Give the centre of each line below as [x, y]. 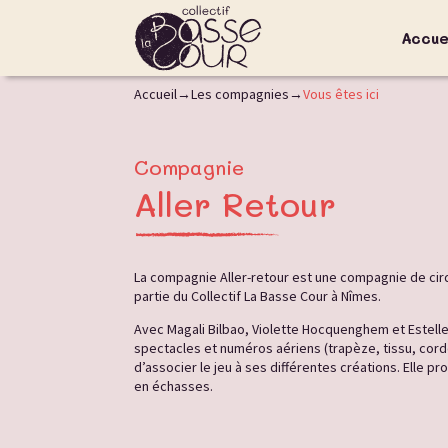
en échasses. [174, 386]
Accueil [156, 94]
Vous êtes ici [341, 94]
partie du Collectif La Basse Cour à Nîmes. [258, 296]
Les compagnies [240, 94]
